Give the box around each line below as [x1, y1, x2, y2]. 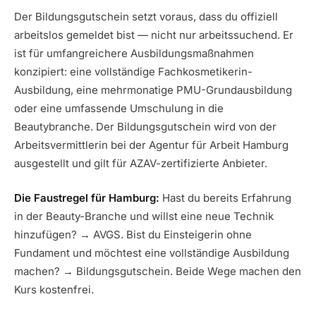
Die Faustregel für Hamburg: [14, 190, 159, 205]
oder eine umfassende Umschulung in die [14, 102, 224, 116]
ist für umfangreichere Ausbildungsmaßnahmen [14, 47, 254, 61]
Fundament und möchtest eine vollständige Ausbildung [14, 245, 289, 260]
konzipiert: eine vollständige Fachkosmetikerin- [14, 65, 253, 79]
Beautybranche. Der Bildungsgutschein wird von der [14, 120, 276, 134]
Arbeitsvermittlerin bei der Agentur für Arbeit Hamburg [14, 138, 288, 152]
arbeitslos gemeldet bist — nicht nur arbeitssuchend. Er [14, 28, 293, 42]
